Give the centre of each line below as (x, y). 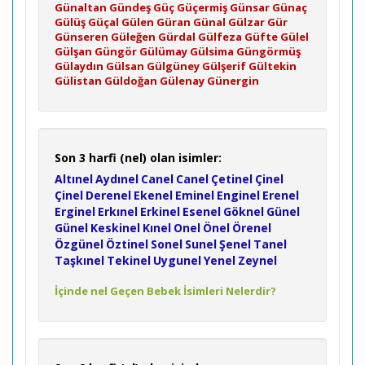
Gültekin (273, 66)
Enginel (238, 195)
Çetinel (232, 179)
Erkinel (160, 211)
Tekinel (129, 260)
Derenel (108, 195)
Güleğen (133, 37)
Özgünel (79, 244)
